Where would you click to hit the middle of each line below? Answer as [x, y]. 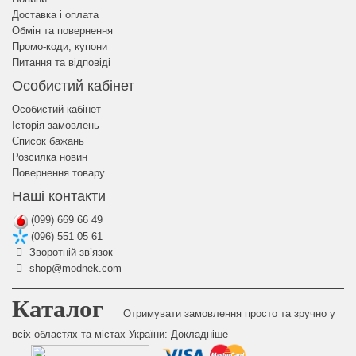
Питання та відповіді [61, 62]
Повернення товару [58, 173]
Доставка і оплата [55, 15]
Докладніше [199, 335]
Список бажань [48, 141]
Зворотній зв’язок [70, 253]
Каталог [58, 309]
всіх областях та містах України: [90, 335]
